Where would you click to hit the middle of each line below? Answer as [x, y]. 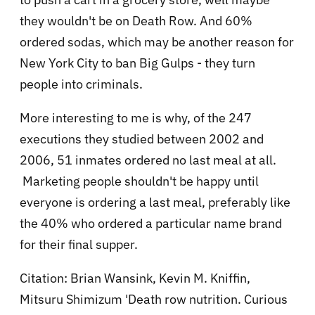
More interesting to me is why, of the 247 [136, 117]
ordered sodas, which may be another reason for [157, 41]
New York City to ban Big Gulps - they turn [137, 63]
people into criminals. [81, 84]
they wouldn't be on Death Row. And [122, 20]
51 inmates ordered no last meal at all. [167, 160]
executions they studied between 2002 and [142, 139]
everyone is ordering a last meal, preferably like [155, 202]
